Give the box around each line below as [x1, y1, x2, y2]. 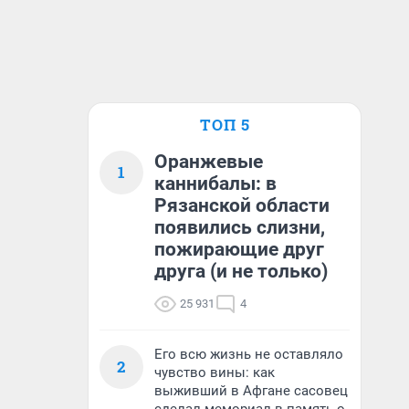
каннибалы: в [154, 173, 277, 194]
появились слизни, [154, 216, 325, 238]
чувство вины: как [154, 364, 275, 381]
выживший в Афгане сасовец [154, 383, 348, 399]
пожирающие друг [154, 238, 324, 260]
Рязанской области [154, 194, 330, 216]
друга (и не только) [154, 260, 328, 282]
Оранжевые [154, 151, 263, 173]
